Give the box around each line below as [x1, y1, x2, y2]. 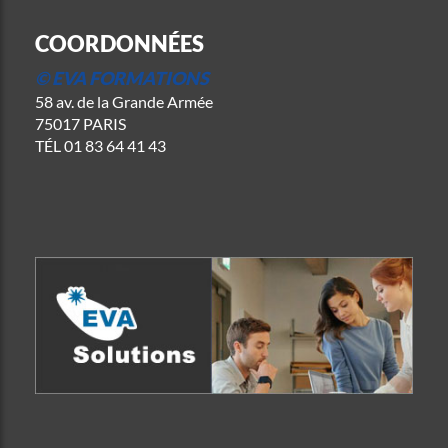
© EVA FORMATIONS [35, 67, 209, 89]
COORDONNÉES [35, 30, 204, 57]
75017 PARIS [35, 114, 126, 133]
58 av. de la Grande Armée [35, 92, 213, 111]
